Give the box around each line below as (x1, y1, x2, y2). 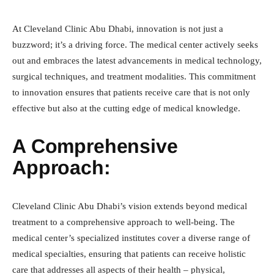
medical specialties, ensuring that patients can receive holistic (12, 249, 246, 259)
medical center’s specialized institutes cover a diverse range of (12, 233, 250, 243)
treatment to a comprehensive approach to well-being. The (12, 217, 235, 228)
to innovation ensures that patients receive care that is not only (12, 87, 250, 98)
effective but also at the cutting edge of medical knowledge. (12, 103, 240, 114)
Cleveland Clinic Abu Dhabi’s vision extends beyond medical (12, 201, 247, 212)
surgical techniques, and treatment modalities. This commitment (12, 72, 256, 82)
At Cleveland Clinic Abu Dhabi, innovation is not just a (12, 24, 223, 34)
